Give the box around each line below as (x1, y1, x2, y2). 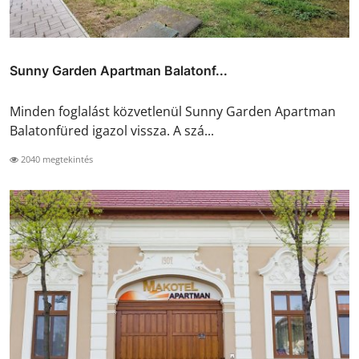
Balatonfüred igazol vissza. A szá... (10, 122, 214, 140)
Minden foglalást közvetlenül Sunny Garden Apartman (10, 103, 336, 121)
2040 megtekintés (18, 153, 93, 166)
